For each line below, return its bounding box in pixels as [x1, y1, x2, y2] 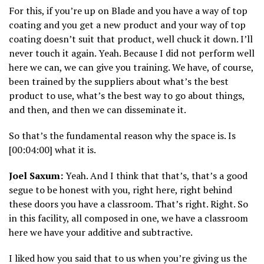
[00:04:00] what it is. [9, 143, 96, 157]
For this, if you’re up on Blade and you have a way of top [9, 4, 247, 18]
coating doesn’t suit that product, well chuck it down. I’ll [9, 32, 253, 46]
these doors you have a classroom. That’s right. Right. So [9, 197, 248, 211]
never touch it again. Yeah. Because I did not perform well [9, 47, 255, 60]
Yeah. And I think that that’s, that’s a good [63, 169, 247, 183]
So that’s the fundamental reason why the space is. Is [9, 129, 236, 143]
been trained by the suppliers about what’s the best [9, 75, 229, 88]
